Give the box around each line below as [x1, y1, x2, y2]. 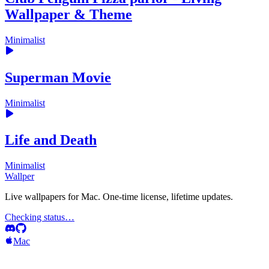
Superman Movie [5, 69, 111, 85]
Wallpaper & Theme [5, 6, 132, 22]
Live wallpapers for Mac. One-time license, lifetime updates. [5, 192, 233, 202]
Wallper [5, 171, 34, 182]
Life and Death [5, 132, 97, 148]
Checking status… [5, 212, 74, 223]
